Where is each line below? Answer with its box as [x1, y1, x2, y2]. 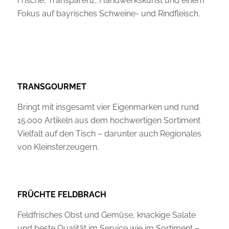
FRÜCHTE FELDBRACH [17, 190, 106, 200]
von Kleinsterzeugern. [17, 142, 99, 152]
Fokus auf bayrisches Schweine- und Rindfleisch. [17, 9, 200, 19]
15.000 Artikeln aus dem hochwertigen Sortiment [17, 115, 200, 125]
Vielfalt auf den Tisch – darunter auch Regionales [17, 128, 201, 139]
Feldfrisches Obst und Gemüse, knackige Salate [17, 210, 196, 220]
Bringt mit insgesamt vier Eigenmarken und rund [17, 102, 199, 112]
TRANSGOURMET [17, 82, 86, 92]
